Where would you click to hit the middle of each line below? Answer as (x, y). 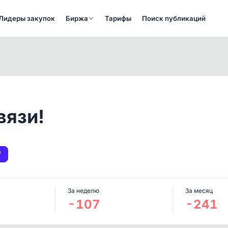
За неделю (84, 191)
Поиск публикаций (174, 18)
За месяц (199, 191)
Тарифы (118, 18)
